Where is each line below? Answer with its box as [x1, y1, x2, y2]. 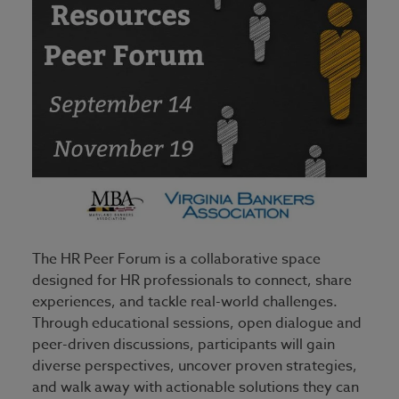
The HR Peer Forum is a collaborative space [32, 248, 321, 270]
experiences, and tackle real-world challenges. [32, 290, 338, 313]
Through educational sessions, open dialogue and [32, 312, 362, 334]
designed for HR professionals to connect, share [32, 269, 352, 291]
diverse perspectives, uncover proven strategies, [32, 354, 357, 377]
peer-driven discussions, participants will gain [32, 333, 335, 355]
